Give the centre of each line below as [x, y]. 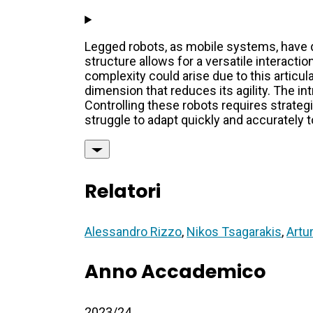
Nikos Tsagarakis [234, 232]
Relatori [123, 191]
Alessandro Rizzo [133, 232]
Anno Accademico [175, 272]
